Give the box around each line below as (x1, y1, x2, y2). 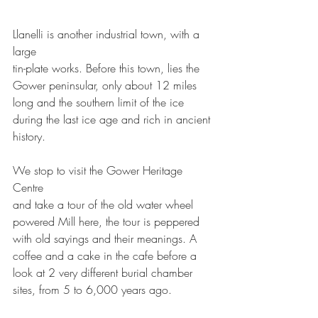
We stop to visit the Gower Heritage (13, 162, 186, 178)
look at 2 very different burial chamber (13, 264, 196, 280)
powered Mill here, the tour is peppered (13, 213, 203, 229)
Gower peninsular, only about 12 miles (13, 77, 200, 93)
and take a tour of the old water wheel (13, 196, 197, 212)
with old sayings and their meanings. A (13, 230, 200, 246)
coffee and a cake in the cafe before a (13, 247, 200, 263)
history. (13, 128, 49, 144)
